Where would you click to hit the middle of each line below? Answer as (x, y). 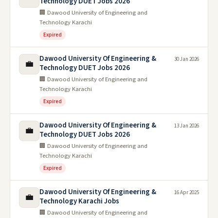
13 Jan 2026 (187, 126)
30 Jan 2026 (187, 59)
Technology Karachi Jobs (79, 201)
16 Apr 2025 (187, 192)
